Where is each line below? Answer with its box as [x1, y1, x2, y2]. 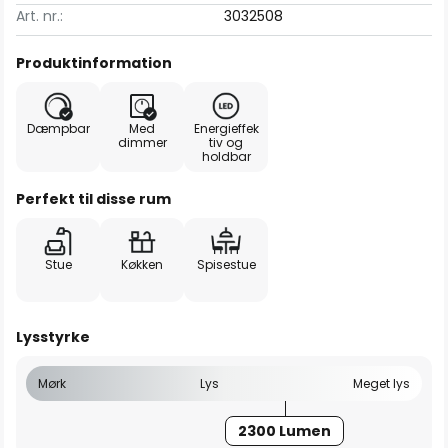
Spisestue [196, 256, 256, 273]
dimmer [117, 134, 167, 151]
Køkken [121, 256, 163, 273]
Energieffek [193, 120, 259, 137]
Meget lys [353, 375, 410, 392]
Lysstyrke [16, 327, 90, 347]
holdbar [201, 148, 251, 165]
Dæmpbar [26, 120, 90, 137]
